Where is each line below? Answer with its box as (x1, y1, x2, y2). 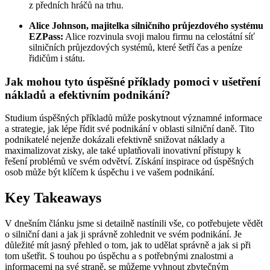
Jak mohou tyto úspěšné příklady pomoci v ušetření (5, 75, 260, 88)
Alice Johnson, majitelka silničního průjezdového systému (29, 20, 263, 31)
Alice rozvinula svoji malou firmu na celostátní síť (63, 31, 255, 42)
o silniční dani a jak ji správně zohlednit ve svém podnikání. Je (5, 229, 242, 240)
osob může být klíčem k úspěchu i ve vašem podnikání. (5, 167, 215, 178)
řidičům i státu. (29, 53, 85, 64)
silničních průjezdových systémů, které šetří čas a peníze (29, 42, 242, 53)
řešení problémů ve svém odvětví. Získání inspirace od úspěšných (5, 156, 254, 167)
